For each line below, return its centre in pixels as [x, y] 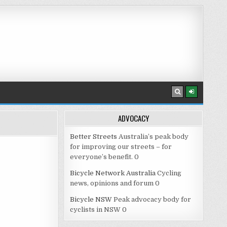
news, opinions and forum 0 [115, 183]
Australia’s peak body [153, 137]
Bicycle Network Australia [113, 173]
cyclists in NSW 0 [98, 210]
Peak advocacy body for [152, 200]
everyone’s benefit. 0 [104, 157]
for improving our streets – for [121, 147]
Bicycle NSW [91, 200]
